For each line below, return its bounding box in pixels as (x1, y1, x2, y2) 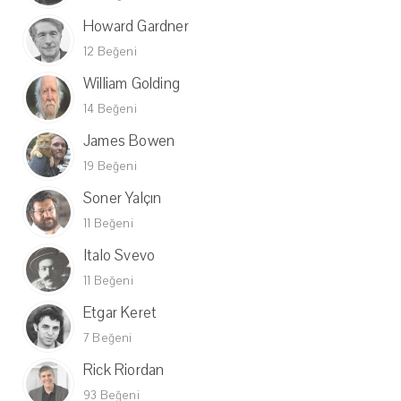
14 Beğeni (83, 101, 137, 118)
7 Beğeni (83, 330, 132, 347)
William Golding (83, 73, 180, 95)
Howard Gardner (83, 16, 189, 38)
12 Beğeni (83, 44, 137, 61)
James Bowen (83, 131, 175, 152)
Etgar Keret (83, 303, 158, 324)
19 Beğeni (83, 158, 137, 175)
